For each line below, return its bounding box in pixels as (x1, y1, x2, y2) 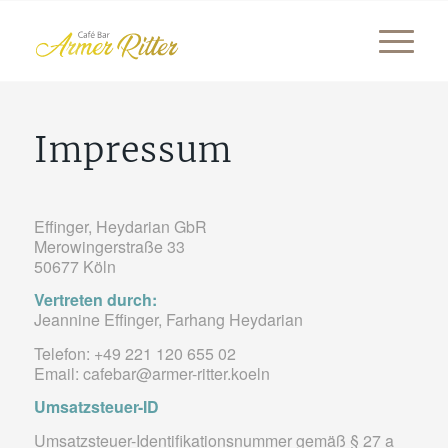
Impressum (33, 129, 232, 171)
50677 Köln (33, 254, 116, 278)
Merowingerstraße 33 (33, 234, 185, 258)
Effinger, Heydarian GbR (33, 214, 207, 238)
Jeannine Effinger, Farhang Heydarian (33, 308, 303, 332)
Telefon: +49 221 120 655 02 (33, 341, 236, 365)
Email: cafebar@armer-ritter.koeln (33, 361, 270, 385)
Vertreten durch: (33, 288, 157, 312)
